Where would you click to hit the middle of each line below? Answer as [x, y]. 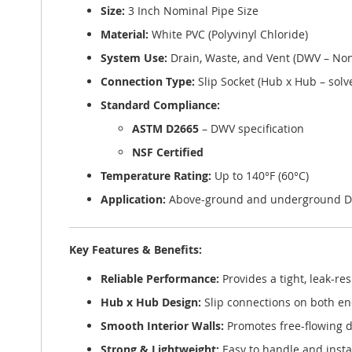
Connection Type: [148, 81]
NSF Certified [168, 152]
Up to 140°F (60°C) [260, 176]
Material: [125, 34]
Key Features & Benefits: [136, 249]
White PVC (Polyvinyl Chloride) [228, 34]
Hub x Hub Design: [151, 302]
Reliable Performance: [160, 279]
